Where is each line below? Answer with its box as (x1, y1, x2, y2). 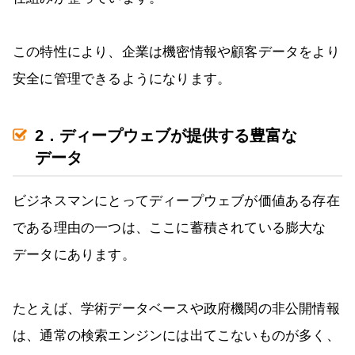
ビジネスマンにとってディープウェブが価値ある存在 (13, 193, 340, 209)
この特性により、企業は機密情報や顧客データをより (13, 44, 340, 60)
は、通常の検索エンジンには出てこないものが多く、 (13, 328, 340, 344)
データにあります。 (13, 247, 136, 263)
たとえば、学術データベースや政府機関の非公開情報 (13, 301, 340, 317)
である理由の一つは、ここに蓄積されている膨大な (13, 220, 326, 236)
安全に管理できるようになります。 (13, 71, 231, 87)
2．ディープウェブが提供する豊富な (35, 127, 297, 145)
